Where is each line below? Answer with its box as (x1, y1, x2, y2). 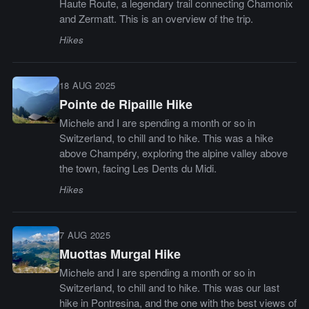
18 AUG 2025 (59, 79, 116, 92)
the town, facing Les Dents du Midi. (59, 161, 217, 176)
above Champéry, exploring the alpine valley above (59, 146, 288, 161)
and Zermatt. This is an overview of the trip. (59, 11, 253, 26)
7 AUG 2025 (59, 228, 110, 242)
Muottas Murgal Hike (59, 245, 181, 263)
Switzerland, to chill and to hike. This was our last (59, 280, 279, 295)
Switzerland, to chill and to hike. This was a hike (59, 130, 273, 146)
